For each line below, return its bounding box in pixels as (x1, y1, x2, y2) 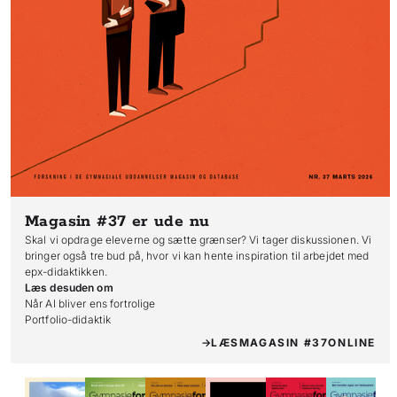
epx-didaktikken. (25, 265, 107, 279)
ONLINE (328, 336, 376, 350)
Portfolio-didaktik (25, 313, 112, 327)
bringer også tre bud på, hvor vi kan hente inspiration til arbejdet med (25, 249, 370, 263)
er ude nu (126, 212, 210, 232)
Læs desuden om (25, 281, 113, 295)
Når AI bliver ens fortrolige (25, 297, 156, 311)
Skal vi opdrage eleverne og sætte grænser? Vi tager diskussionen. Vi (25, 233, 372, 247)
